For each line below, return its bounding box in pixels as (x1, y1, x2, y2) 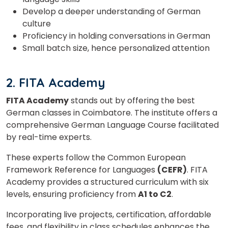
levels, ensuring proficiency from (6, 188, 138, 200)
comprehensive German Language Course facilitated (6, 119, 219, 131)
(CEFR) (157, 163, 187, 176)
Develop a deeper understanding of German (22, 5, 201, 17)
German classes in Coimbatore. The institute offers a (6, 106, 217, 119)
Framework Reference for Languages (6, 163, 157, 176)
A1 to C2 (138, 188, 172, 200)
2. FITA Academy (6, 74, 112, 90)
